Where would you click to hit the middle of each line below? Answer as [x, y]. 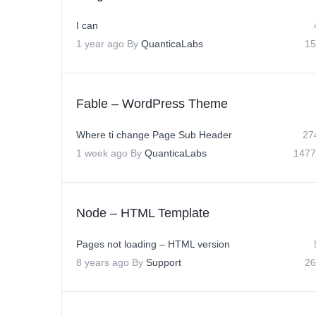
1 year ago [100, 44]
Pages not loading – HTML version [153, 244]
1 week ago [102, 153]
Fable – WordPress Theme [152, 104]
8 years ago [103, 262]
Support [164, 262]
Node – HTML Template [143, 213]
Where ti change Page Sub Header [154, 135]
